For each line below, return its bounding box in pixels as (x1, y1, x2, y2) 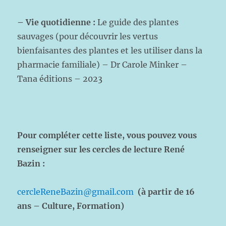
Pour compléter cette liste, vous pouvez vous (17, 130, 197, 140)
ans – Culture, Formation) (17, 201, 125, 211)
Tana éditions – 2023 (17, 74, 103, 84)
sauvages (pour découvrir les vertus (17, 31, 158, 41)
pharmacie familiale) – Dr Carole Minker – (17, 60, 188, 70)
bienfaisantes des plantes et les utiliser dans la (17, 45, 203, 55)
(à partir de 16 (138, 187, 195, 197)
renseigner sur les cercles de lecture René (17, 144, 185, 154)
